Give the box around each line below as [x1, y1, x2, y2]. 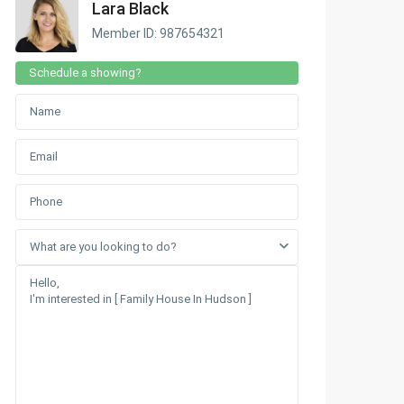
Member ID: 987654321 [92, 25, 225, 41]
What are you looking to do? [30, 240, 177, 253]
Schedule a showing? [29, 66, 142, 79]
